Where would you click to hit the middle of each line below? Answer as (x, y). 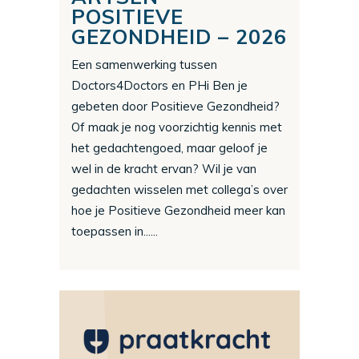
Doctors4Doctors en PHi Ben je (159, 85)
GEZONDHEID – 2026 (179, 36)
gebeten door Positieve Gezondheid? (175, 106)
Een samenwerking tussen (144, 64)
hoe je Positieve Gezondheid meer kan (178, 210)
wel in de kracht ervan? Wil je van (164, 168)
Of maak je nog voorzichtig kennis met (177, 127)
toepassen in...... (115, 231)
